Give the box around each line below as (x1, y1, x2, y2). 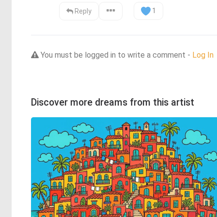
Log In (192, 50, 214, 60)
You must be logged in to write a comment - (39, 50, 192, 60)
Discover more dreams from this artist (31, 96, 194, 108)
